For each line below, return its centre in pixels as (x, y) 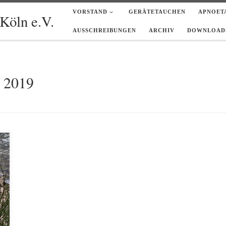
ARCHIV (161, 30)
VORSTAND (90, 12)
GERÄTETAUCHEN (157, 12)
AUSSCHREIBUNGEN (104, 30)
